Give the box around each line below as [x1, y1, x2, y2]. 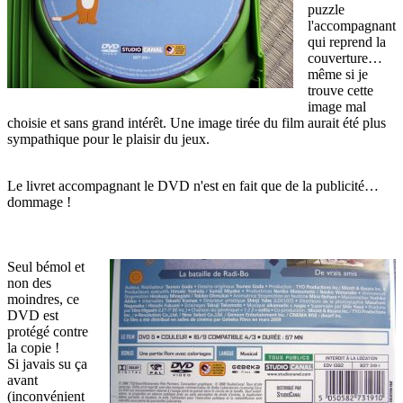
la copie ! [7, 340, 59, 356]
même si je [308, 67, 368, 83]
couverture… [308, 50, 382, 67]
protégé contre [7, 324, 88, 340]
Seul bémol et [7, 259, 85, 275]
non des [7, 275, 51, 291]
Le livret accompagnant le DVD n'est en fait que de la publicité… [7, 178, 379, 194]
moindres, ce [7, 291, 79, 308]
